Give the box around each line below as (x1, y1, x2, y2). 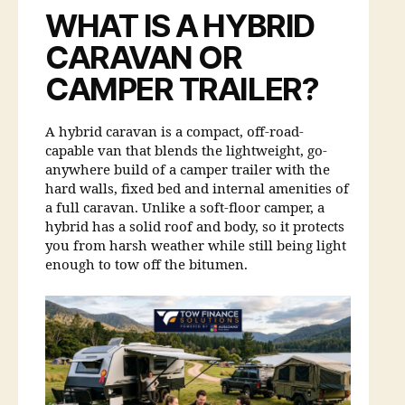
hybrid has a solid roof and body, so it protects (45, 219, 344, 237)
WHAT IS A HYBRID (45, 6, 315, 45)
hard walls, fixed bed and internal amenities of (45, 181, 349, 199)
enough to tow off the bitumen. (45, 257, 248, 275)
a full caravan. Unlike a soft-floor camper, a (45, 200, 325, 218)
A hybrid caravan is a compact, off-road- (45, 124, 304, 142)
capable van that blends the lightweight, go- (45, 143, 327, 161)
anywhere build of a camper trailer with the (45, 162, 330, 180)
